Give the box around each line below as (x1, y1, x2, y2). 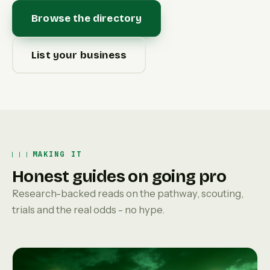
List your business (31, 49, 127, 61)
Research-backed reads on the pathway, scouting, (12, 187, 243, 199)
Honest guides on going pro (12, 166, 226, 187)
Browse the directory (31, 12, 142, 25)
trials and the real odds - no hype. (12, 204, 165, 216)
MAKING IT (33, 150, 82, 159)
